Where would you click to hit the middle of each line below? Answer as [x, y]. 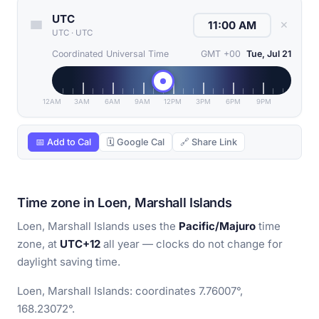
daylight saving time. [69, 262]
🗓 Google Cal [136, 142]
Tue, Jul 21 [269, 54]
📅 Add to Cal [63, 142]
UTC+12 [80, 244]
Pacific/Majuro [217, 226]
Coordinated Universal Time [110, 54]
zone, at [38, 244]
